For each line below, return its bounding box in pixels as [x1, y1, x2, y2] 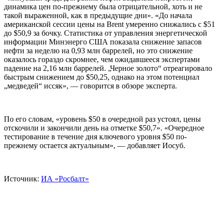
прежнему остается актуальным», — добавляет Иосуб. [4, 141, 185, 150]
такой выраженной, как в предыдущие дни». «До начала [4, 11, 192, 20]
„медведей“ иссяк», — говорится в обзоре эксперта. [4, 82, 177, 90]
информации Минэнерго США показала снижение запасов [4, 38, 202, 46]
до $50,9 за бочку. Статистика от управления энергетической [4, 29, 207, 38]
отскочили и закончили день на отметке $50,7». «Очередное [4, 124, 204, 132]
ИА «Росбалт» [41, 175, 89, 183]
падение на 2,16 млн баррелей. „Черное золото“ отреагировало [4, 64, 212, 73]
